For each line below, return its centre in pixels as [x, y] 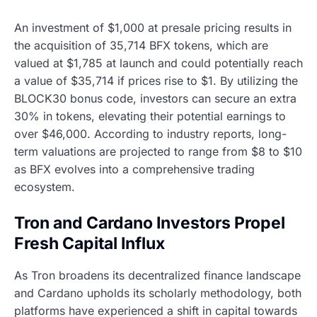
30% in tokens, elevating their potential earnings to [150, 116]
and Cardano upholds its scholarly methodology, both [158, 293]
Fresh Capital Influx [90, 243]
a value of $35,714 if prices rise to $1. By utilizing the [156, 80]
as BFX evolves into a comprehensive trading [134, 169]
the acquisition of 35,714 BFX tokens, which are [141, 45]
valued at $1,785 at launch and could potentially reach [158, 63]
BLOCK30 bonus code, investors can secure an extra [155, 98]
